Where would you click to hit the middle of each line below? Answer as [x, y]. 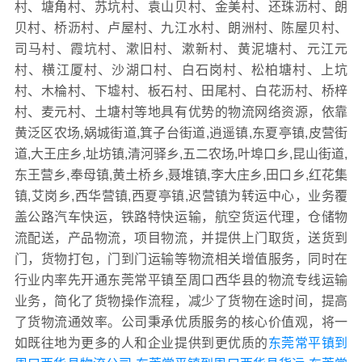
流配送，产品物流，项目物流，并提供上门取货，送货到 [181, 238]
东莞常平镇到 [308, 343]
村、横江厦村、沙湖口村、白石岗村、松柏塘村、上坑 [181, 70]
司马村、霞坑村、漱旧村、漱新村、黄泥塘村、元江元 [181, 49]
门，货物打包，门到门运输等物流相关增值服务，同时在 [181, 259]
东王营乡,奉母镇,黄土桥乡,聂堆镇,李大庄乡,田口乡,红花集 [181, 175]
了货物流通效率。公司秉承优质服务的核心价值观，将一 [181, 322]
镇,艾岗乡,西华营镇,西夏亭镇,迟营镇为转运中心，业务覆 [181, 196]
